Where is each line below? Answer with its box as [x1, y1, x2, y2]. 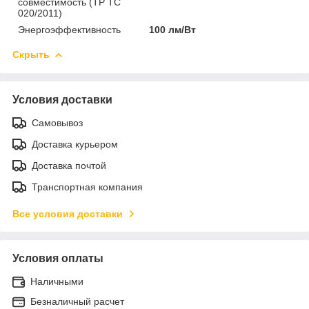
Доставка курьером [32, 138, 118, 150]
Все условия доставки [12, 208, 123, 219]
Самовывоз [32, 117, 83, 128]
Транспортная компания [32, 181, 143, 192]
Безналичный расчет [30, 295, 124, 307]
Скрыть [12, 48, 50, 60]
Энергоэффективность [18, 23, 121, 35]
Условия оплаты [12, 252, 103, 264]
